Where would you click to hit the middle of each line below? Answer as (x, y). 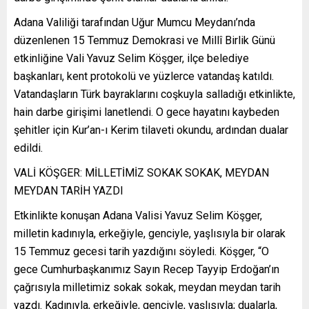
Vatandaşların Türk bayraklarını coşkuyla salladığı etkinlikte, (154, 94)
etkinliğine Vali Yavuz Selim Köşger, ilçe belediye (131, 58)
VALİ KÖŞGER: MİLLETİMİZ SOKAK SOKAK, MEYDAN (141, 172)
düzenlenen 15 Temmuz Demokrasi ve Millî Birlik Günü (144, 40)
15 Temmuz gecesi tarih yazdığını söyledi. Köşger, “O (141, 251)
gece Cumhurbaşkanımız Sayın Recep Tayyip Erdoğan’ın (147, 269)
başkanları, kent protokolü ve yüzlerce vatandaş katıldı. (144, 76)
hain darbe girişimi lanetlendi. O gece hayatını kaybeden (147, 112)
